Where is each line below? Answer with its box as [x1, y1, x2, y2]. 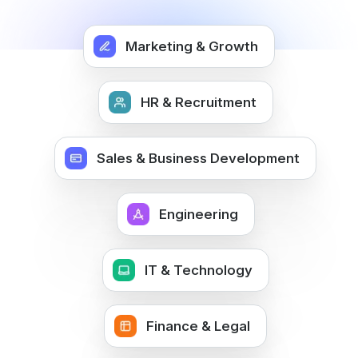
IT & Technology [144, 262, 253, 278]
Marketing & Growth [125, 38, 258, 54]
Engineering [158, 206, 238, 222]
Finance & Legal [146, 318, 250, 334]
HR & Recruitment [140, 94, 257, 110]
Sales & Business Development [97, 150, 300, 166]
